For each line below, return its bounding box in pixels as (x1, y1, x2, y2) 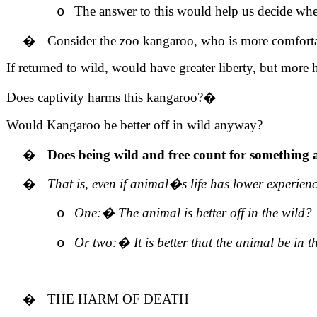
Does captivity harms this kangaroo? (6, 90, 203, 105)
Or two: (74, 235, 117, 250)
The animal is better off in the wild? (118, 205, 312, 220)
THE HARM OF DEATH (47, 292, 189, 306)
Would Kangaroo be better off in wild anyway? (6, 117, 263, 132)
